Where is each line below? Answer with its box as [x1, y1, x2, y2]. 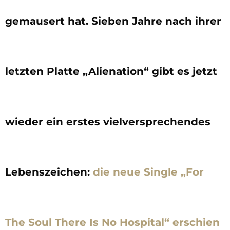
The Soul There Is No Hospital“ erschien [5, 216, 220, 228]
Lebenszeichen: [5, 165, 93, 178]
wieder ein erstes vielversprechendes [5, 115, 210, 128]
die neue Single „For [93, 165, 204, 178]
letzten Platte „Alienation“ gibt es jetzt [5, 65, 217, 78]
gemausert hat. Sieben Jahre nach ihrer [5, 14, 221, 27]
